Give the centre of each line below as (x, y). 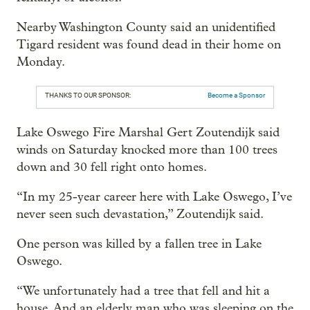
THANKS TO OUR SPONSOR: (88, 95)
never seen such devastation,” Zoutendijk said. (140, 214)
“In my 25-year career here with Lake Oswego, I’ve (154, 197)
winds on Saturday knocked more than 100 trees (147, 149)
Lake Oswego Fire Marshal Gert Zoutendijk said (148, 132)
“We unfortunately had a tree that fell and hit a (143, 291)
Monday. (41, 62)
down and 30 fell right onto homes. (112, 167)
